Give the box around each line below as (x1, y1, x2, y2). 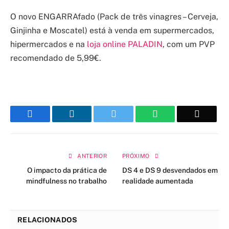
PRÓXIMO (122, 152, 151, 159)
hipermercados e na (10, 39, 85, 50)
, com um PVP (163, 39, 215, 50)
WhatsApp (157, 108, 197, 119)
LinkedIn (74, 108, 108, 119)
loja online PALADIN (85, 39, 163, 50)
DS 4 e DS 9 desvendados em (122, 166, 218, 174)
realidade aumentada (122, 176, 193, 185)
